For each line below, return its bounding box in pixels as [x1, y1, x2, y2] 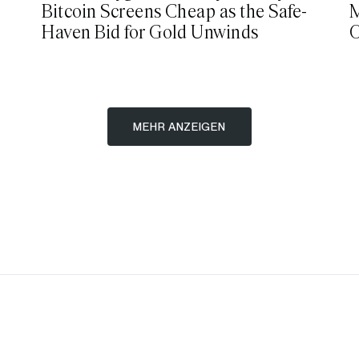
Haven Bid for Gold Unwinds [42, 22, 259, 42]
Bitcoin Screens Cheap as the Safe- [42, 2, 308, 22]
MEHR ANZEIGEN [133, 119, 226, 133]
